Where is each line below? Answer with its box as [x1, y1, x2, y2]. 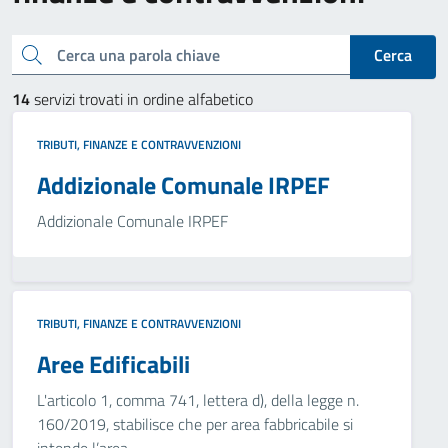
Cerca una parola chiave [20, 40, 32, 65]
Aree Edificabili [37, 346, 190, 382]
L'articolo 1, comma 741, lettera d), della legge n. [37, 388, 359, 412]
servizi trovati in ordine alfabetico [30, 87, 253, 111]
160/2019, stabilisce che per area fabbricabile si [37, 412, 353, 436]
